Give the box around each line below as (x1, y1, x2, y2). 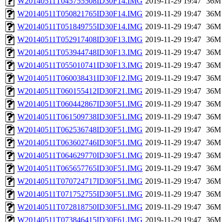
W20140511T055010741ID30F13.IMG (17, 61, 143, 70)
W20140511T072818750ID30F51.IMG (17, 203, 143, 212)
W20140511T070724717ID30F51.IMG (17, 177, 143, 186)
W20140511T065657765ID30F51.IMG (17, 164, 143, 173)
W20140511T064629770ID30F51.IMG (17, 151, 143, 160)
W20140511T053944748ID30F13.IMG (17, 48, 143, 57)
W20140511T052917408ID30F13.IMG (17, 35, 143, 44)
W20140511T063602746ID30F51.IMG (17, 138, 143, 147)
